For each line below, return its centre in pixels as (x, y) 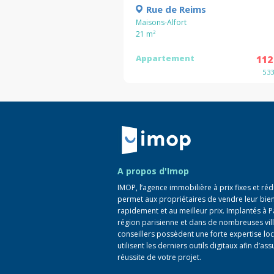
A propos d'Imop (153, 171)
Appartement (165, 58)
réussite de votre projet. (159, 257)
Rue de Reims (176, 9)
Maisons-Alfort (161, 22)
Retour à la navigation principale (173, 131)
